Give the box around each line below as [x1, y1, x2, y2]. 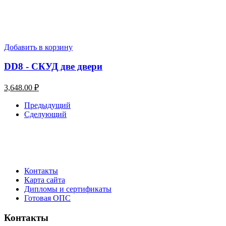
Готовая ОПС [24, 194, 71, 203]
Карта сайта [24, 176, 65, 185]
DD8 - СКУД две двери [4, 61, 102, 72]
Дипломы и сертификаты [24, 185, 111, 194]
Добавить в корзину [4, 42, 73, 51]
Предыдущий [24, 101, 71, 110]
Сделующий [24, 110, 67, 119]
